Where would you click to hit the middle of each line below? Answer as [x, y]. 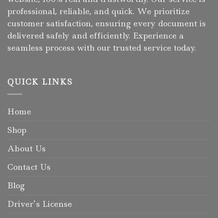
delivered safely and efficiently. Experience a [96, 36]
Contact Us [29, 167]
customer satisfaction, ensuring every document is [107, 24]
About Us [27, 148]
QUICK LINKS [40, 82]
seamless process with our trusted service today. [102, 48]
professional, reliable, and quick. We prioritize [99, 11]
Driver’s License [40, 204]
